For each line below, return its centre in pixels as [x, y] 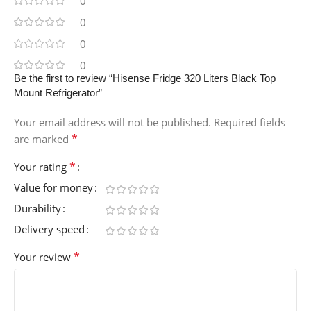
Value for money [53, 188]
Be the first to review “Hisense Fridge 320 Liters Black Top [145, 78]
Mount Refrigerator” [58, 93]
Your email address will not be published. [112, 123]
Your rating [42, 167]
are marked [43, 139]
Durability [37, 209]
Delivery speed [49, 229]
